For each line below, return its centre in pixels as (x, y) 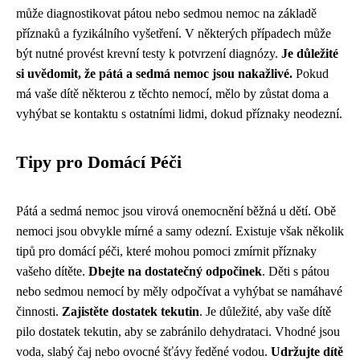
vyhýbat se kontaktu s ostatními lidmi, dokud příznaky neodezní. (179, 114)
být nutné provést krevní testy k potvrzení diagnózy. (149, 53)
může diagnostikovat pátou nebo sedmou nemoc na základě (166, 13)
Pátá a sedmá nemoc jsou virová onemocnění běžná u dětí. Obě (176, 211)
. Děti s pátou (296, 271)
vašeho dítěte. (52, 271)
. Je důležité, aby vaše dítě (265, 311)
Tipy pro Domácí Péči (99, 162)
